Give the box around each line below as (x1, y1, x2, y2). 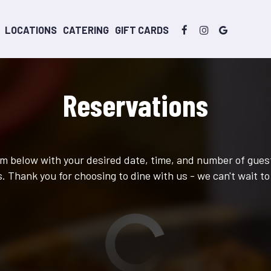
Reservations (63, 87, 208, 123)
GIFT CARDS (115, 24, 169, 36)
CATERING (63, 24, 109, 36)
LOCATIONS (5, 24, 57, 36)
